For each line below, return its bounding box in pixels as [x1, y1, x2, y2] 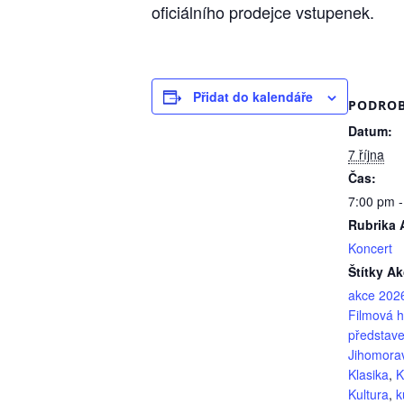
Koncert [348, 239, 392, 258]
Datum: [348, 122, 392, 141]
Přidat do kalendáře [193, 87, 313, 106]
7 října [348, 145, 384, 164]
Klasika [348, 365, 389, 384]
